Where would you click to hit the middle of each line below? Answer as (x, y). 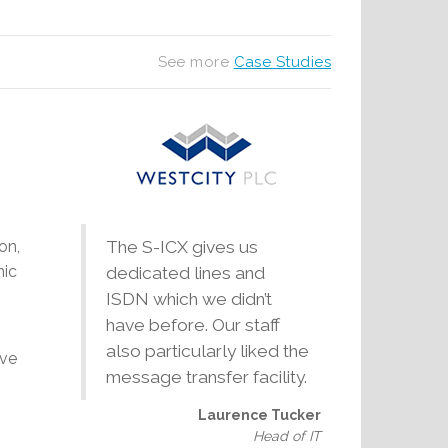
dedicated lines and (185, 272)
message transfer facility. (206, 376)
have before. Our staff (192, 324)
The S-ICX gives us (181, 246)
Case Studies (282, 61)
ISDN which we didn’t (188, 298)
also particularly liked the (207, 350)
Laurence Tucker (259, 414)
